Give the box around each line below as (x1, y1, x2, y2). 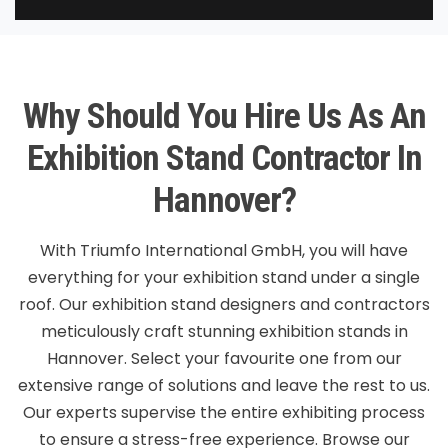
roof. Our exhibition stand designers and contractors (18, 292, 430, 316)
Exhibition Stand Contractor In (26, 136, 422, 179)
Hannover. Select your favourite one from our (46, 346, 402, 370)
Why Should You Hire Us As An (22, 94, 426, 137)
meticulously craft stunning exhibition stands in (40, 319, 408, 343)
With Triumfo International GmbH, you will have (40, 238, 408, 262)
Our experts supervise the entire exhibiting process (23, 400, 425, 424)
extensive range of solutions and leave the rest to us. (18, 373, 430, 397)
